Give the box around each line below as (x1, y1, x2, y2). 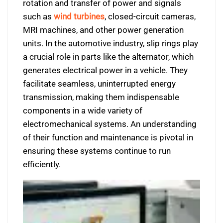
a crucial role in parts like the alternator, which (23, 52, 194, 62)
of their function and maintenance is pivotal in (23, 132, 193, 142)
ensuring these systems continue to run (23, 146, 171, 156)
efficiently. (23, 159, 61, 169)
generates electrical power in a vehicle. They (23, 65, 188, 75)
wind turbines (54, 11, 105, 21)
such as (23, 11, 54, 21)
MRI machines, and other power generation (23, 25, 184, 35)
